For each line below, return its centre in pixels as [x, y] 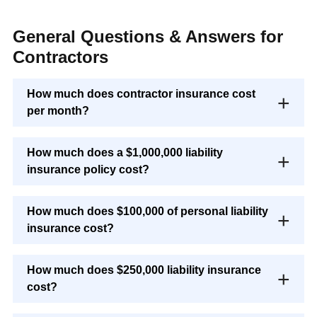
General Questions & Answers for [148, 37]
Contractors [60, 57]
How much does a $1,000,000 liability [125, 153]
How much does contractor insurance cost [141, 94]
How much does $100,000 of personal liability [148, 212]
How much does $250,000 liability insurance [144, 270]
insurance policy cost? [88, 170]
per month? [58, 111]
